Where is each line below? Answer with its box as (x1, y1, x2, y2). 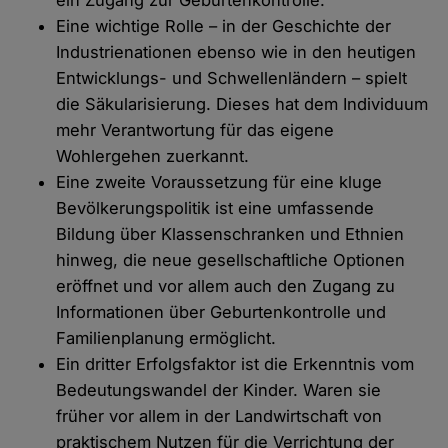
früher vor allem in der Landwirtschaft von (56, 406, 383, 427)
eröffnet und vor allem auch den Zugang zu (56, 276, 396, 297)
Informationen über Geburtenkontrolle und (56, 302, 387, 323)
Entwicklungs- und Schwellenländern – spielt (56, 68, 408, 89)
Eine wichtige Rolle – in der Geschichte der (56, 16, 392, 37)
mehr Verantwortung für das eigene (56, 120, 335, 141)
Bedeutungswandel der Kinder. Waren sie (56, 380, 382, 401)
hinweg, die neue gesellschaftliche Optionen (56, 250, 406, 271)
